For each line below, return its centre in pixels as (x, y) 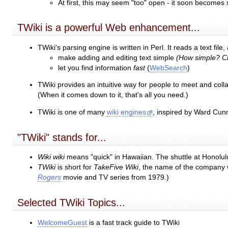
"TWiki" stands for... (62, 137)
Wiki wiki (51, 157)
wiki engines (127, 112)
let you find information (96, 68)
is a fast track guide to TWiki (134, 222)
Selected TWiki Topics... (72, 202)
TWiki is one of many (73, 112)
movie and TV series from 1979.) (115, 178)
